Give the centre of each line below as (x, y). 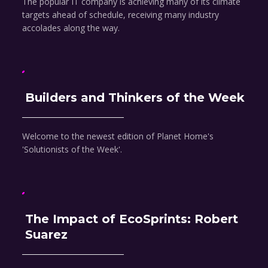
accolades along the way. (71, 28)
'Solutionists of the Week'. (72, 150)
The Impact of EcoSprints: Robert (132, 219)
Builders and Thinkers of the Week (135, 98)
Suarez (47, 235)
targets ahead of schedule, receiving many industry (121, 15)
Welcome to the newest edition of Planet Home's (118, 136)
